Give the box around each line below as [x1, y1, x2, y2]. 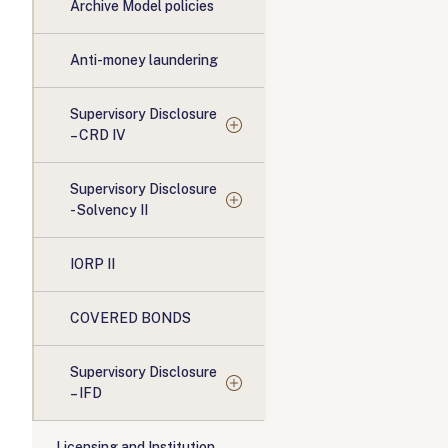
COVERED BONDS [70, 310, 191, 326]
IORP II [70, 256, 115, 272]
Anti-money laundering [70, 52, 218, 68]
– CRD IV [70, 127, 126, 143]
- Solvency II [70, 202, 148, 218]
